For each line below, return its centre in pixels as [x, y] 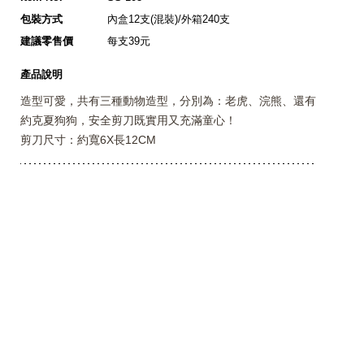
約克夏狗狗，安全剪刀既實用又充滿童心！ [129, 120]
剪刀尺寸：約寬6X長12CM [89, 140]
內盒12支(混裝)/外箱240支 [169, 19]
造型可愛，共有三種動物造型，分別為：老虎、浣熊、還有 [169, 101]
